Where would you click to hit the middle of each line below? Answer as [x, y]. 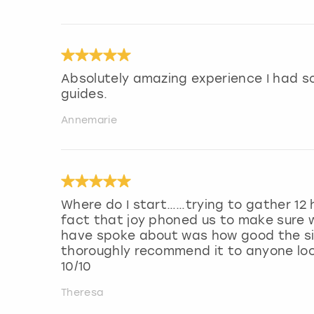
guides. [84, 94]
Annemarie [89, 121]
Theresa [82, 293]
